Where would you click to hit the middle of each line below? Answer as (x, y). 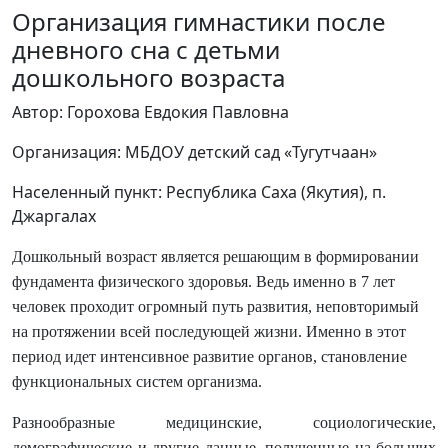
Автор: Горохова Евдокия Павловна (150, 112)
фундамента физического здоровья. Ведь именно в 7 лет (203, 281)
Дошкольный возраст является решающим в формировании (215, 256)
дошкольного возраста (148, 77)
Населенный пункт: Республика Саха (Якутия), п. (199, 192)
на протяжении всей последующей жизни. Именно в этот (209, 331)
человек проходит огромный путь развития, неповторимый (215, 306)
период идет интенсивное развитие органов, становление (209, 356)
